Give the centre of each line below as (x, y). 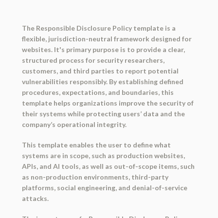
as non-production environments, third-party (95, 177)
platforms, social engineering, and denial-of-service (104, 188)
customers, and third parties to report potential (100, 71)
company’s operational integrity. (74, 125)
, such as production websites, (136, 156)
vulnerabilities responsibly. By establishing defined (102, 82)
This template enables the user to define (88, 145)
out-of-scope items (145, 166)
